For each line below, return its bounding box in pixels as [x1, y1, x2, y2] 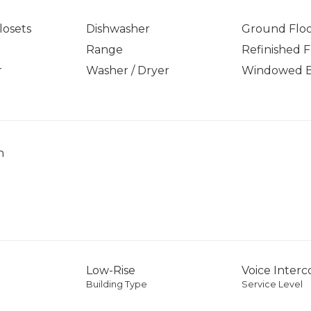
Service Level [241, 279, 303, 290]
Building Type [86, 279, 148, 290]
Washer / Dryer [86, 64, 170, 78]
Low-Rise [86, 264, 136, 278]
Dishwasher [86, 22, 151, 36]
